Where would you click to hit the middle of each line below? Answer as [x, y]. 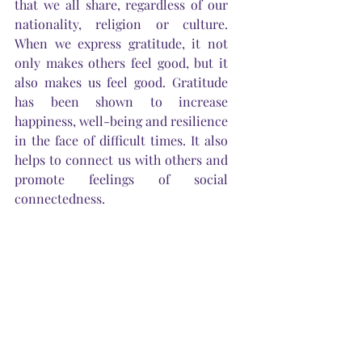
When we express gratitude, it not [121, 43]
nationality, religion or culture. [121, 23]
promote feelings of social [121, 179]
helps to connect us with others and [121, 159]
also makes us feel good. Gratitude [121, 82]
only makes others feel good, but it [121, 62]
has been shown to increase [121, 101]
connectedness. [60, 198]
